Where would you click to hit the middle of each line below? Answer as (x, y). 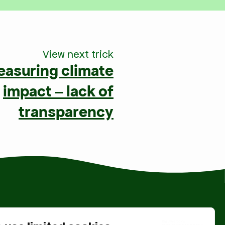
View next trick (78, 54)
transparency (66, 112)
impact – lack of (58, 92)
